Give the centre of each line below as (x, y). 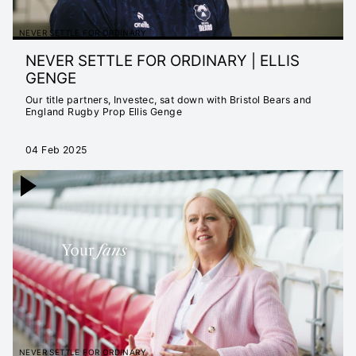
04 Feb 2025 (56, 149)
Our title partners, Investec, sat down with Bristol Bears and (169, 99)
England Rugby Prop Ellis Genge (104, 111)
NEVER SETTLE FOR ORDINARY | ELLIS (163, 60)
